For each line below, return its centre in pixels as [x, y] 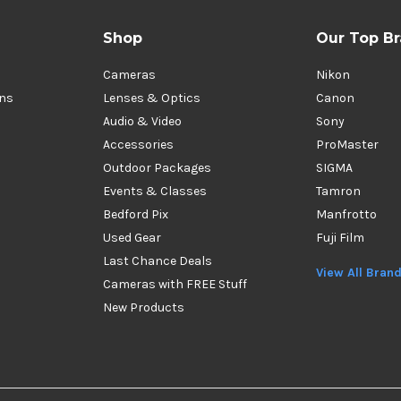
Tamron [338, 191]
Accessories [138, 145]
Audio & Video [142, 121]
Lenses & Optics [152, 98]
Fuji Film [340, 238]
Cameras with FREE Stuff [175, 284]
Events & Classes [155, 191]
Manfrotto [346, 214]
